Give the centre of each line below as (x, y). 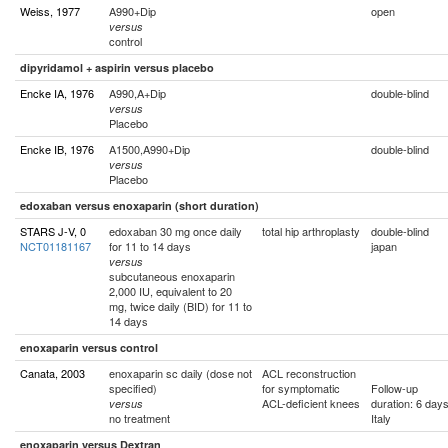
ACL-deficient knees (311, 403)
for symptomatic (301, 388)
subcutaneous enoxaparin (172, 276)
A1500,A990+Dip (149, 149)
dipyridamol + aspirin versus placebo (117, 67)
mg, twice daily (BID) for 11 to (180, 306)
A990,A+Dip (137, 93)
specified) (133, 388)
